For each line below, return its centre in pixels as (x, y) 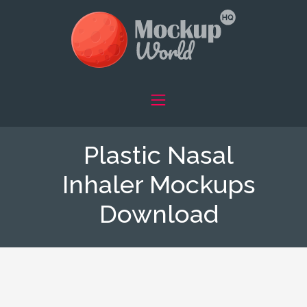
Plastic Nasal (159, 155)
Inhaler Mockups (159, 184)
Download (159, 214)
